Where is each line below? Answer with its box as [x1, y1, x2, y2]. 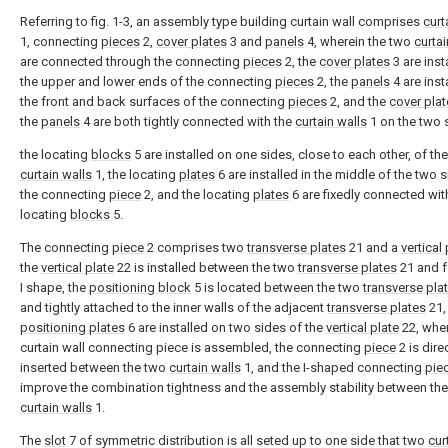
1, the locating [92, 167, 179, 182]
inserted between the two [20, 360, 169, 375]
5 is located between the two [191, 280, 363, 295]
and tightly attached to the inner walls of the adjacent [20, 300, 327, 315]
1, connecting [20, 34, 101, 49]
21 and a [346, 240, 401, 255]
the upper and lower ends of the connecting [20, 74, 275, 89]
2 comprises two [144, 240, 247, 255]
